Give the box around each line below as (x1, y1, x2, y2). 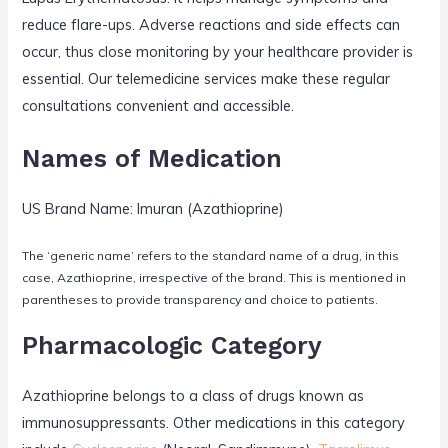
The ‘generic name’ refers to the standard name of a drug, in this (22, 247, 400, 263)
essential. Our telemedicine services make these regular (22, 69, 391, 89)
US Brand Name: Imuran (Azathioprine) (22, 198, 285, 218)
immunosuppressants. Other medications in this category (22, 413, 406, 433)
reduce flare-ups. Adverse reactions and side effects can (22, 15, 401, 35)
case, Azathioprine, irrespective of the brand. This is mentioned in (22, 269, 407, 285)
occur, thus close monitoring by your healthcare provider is (22, 42, 414, 62)
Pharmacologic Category (22, 331, 323, 361)
